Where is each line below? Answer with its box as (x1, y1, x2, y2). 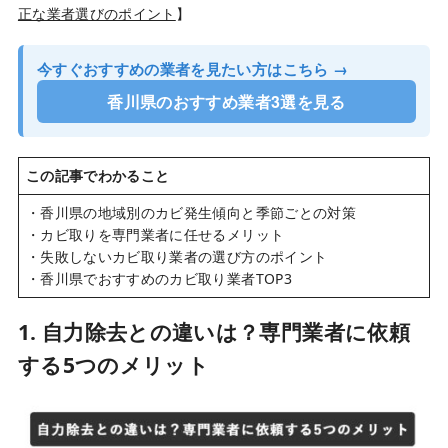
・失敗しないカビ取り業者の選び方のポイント (25, 247, 328, 267)
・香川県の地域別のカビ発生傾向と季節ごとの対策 (25, 203, 356, 223)
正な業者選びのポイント (17, 4, 176, 24)
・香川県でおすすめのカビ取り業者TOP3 (25, 269, 292, 289)
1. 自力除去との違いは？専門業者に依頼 (17, 317, 410, 346)
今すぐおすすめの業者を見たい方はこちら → (36, 58, 349, 81)
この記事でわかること (25, 166, 170, 186)
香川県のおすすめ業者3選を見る (107, 90, 346, 114)
